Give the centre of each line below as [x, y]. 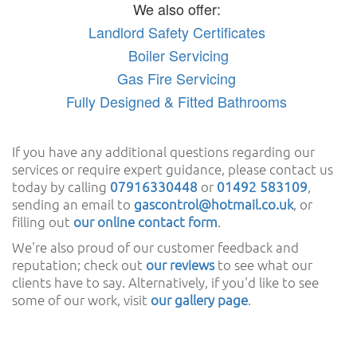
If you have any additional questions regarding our [163, 151]
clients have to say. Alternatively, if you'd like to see [165, 282]
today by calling [61, 186]
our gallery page [199, 299]
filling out [43, 221]
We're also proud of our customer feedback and [155, 247]
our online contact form [145, 221]
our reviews [180, 264]
